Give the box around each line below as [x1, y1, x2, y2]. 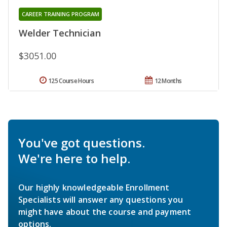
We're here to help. [18, 149, 130, 167]
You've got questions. [18, 134, 145, 151]
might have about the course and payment [18, 206, 192, 217]
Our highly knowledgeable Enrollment [18, 181, 170, 193]
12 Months [154, 76, 182, 85]
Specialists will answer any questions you [18, 194, 183, 205]
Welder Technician [19, 26, 101, 39]
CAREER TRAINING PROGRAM [21, 10, 99, 18]
